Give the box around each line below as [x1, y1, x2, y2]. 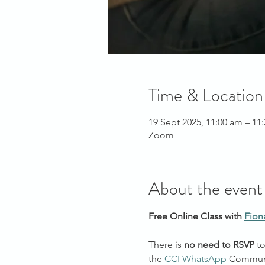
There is [148, 239, 184, 251]
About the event [148, 176, 263, 202]
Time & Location [148, 83, 263, 108]
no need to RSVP [183, 239, 254, 251]
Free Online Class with [148, 211, 244, 222]
